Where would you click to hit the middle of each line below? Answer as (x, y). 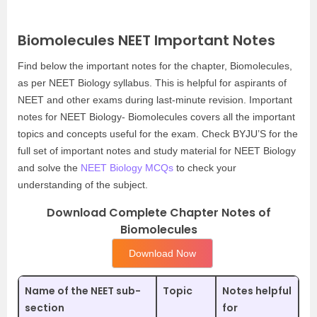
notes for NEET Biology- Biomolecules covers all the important (156, 117)
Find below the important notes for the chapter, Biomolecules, (155, 66)
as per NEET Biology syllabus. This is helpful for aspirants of (152, 83)
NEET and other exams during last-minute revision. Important (155, 100)
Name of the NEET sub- (83, 291)
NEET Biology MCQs (127, 168)
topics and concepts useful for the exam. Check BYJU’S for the (158, 134)
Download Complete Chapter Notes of (158, 213)
